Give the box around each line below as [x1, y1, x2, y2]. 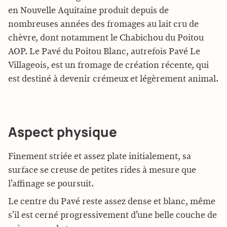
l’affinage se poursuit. [8, 179, 94, 188]
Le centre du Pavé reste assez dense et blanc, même [8, 197, 215, 206]
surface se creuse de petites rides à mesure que [8, 166, 196, 175]
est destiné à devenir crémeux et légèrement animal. [8, 74, 218, 84]
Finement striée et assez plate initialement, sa [8, 152, 191, 161]
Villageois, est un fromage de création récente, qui [8, 61, 209, 70]
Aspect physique [8, 123, 117, 141]
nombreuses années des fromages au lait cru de [8, 20, 199, 29]
